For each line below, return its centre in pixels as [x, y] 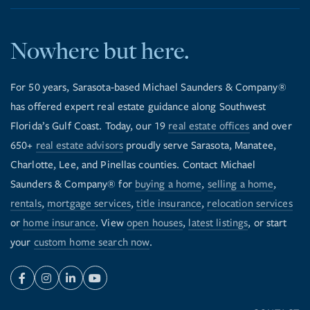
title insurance [169, 204]
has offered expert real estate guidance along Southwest [138, 107]
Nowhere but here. [100, 51]
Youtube [113, 287]
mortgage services [89, 204]
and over [271, 126]
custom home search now [92, 243]
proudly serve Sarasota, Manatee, [200, 146]
